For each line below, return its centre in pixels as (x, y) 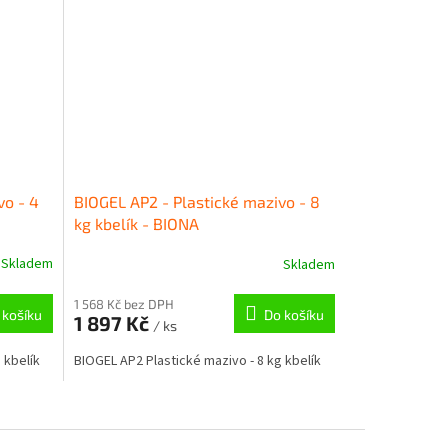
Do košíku (293, 315)
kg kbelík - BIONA (136, 224)
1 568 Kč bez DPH (123, 304)
